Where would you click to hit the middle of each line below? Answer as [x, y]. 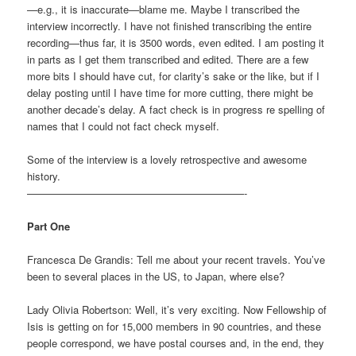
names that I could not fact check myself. [124, 126]
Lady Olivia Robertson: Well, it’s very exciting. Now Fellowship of [177, 310]
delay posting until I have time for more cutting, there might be [170, 92]
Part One [49, 226]
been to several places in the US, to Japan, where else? [156, 277]
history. [44, 176]
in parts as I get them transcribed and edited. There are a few [168, 59]
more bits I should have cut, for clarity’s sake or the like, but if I [174, 75]
